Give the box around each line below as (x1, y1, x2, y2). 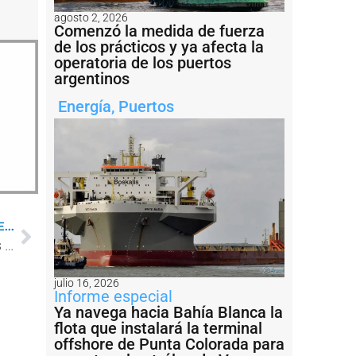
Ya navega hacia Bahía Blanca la (54, 302, 283, 322)
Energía (58, 96, 111, 116)
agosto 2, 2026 (54, 10, 128, 24)
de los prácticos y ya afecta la (54, 37, 264, 56)
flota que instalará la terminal (54, 318, 262, 338)
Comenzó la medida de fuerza (54, 21, 265, 41)
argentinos (54, 68, 130, 88)
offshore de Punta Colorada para (54, 334, 284, 354)
